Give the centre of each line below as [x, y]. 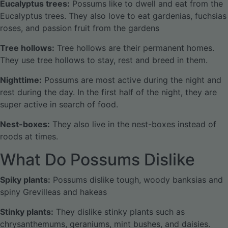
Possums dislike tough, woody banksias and [137, 180]
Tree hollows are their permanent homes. [134, 48]
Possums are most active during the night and [132, 80]
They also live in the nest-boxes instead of [133, 124]
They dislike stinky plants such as [119, 212]
